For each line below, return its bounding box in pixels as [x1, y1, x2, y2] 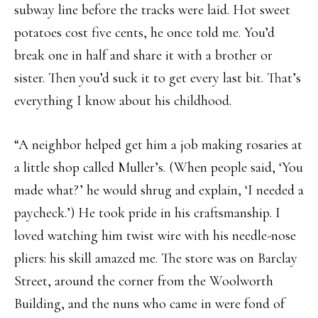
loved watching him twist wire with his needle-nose [14, 227, 296, 244]
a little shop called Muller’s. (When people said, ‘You [14, 159, 303, 176]
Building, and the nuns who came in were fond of [14, 295, 285, 312]
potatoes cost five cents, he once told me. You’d [14, 24, 275, 41]
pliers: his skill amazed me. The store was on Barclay [14, 250, 297, 267]
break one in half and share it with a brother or [14, 47, 273, 64]
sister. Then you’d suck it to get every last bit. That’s [14, 70, 301, 87]
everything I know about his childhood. [14, 92, 231, 109]
